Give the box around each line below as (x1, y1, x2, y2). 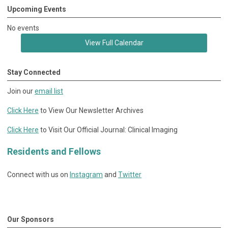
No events (7, 23, 39, 32)
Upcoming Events (7, 5, 66, 13)
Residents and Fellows (7, 146, 101, 157)
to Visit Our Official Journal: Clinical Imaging (39, 125, 178, 134)
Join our (7, 87, 35, 95)
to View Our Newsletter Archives (39, 106, 144, 115)
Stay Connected (7, 68, 61, 76)
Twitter (118, 170, 141, 179)
